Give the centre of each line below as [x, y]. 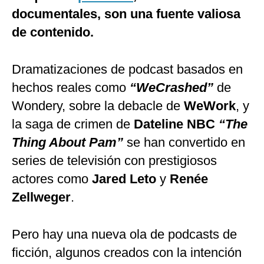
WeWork [210, 106]
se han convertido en [184, 143]
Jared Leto [124, 179]
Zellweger [41, 197]
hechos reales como [69, 88]
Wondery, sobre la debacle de [98, 106]
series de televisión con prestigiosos [114, 161]
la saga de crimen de [73, 124]
